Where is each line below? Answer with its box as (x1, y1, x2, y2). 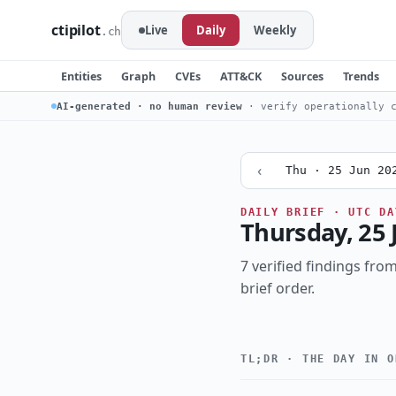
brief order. (240, 278, 315, 299)
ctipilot (51, 20, 101, 40)
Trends (343, 68, 379, 84)
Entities (61, 68, 102, 84)
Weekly (254, 22, 297, 38)
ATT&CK (220, 68, 262, 84)
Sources (281, 68, 324, 84)
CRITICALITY (255, 361, 324, 371)
